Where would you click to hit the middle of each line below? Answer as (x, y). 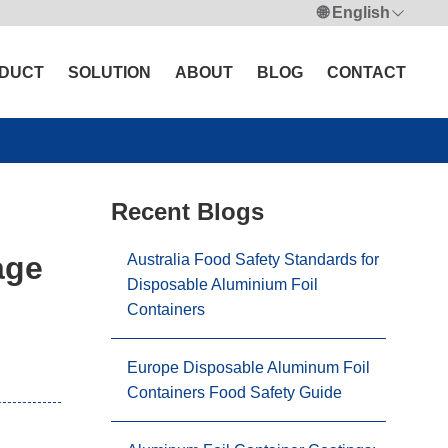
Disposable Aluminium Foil (222, 284)
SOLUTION (109, 72)
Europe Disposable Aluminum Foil (248, 367)
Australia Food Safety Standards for (253, 259)
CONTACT (366, 72)
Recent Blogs (187, 211)
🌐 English (354, 12)
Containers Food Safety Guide (234, 392)
